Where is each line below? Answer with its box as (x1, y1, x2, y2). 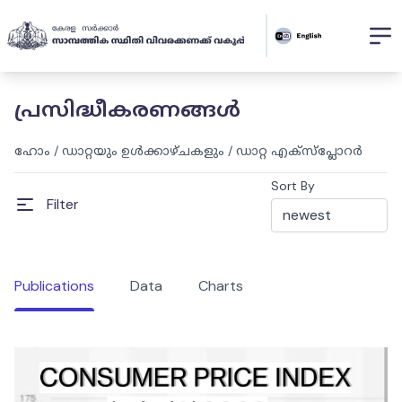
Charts (198, 276, 243, 295)
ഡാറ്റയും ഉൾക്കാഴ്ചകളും (62, 143, 224, 159)
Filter (47, 195, 79, 214)
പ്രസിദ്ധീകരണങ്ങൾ (14, 95, 240, 123)
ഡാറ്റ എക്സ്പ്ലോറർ (236, 143, 363, 159)
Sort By (271, 178, 315, 194)
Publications (14, 276, 94, 295)
